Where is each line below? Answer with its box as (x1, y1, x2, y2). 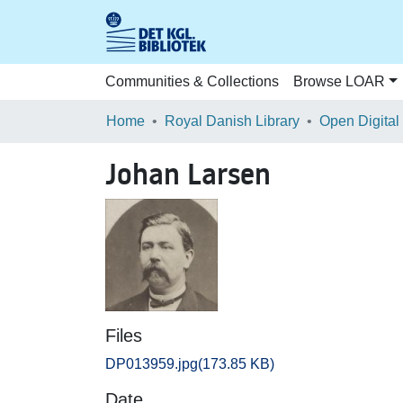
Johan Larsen (105, 155, 271, 194)
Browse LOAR (293, 74, 385, 89)
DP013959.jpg (105, 356, 198, 372)
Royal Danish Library (165, 113, 300, 129)
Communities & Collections (105, 74, 279, 89)
